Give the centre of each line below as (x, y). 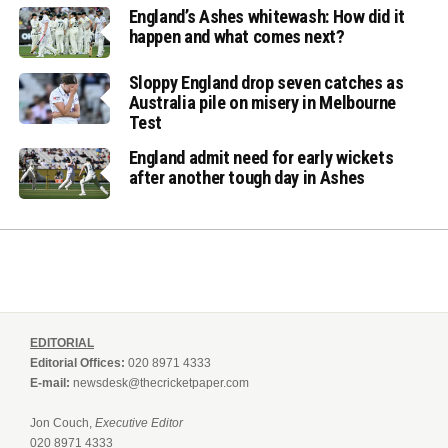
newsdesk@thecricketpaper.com (161, 382)
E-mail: (50, 382)
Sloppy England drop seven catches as (266, 82)
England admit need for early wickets (261, 157)
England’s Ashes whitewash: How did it (266, 16)
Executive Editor (139, 422)
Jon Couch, (62, 422)
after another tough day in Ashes (246, 177)
